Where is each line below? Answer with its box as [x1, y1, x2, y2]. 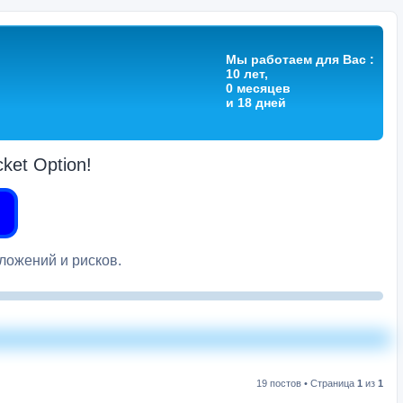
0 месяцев [226, 81, 291, 95]
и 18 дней [226, 95, 286, 110]
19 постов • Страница [256, 378, 357, 390]
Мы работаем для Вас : [226, 52, 374, 67]
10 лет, [226, 67, 268, 81]
